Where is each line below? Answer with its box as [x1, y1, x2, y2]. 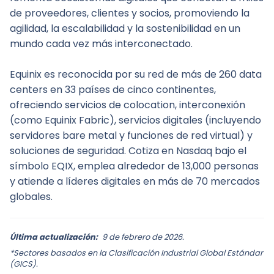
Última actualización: [10, 232, 100, 243]
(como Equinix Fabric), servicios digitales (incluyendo [10, 113, 261, 128]
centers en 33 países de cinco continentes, [10, 83, 216, 97]
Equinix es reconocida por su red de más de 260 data [10, 67, 262, 82]
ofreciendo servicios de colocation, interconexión [10, 98, 245, 113]
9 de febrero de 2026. [102, 232, 184, 243]
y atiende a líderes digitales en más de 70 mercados [10, 174, 260, 189]
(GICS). [10, 259, 38, 270]
